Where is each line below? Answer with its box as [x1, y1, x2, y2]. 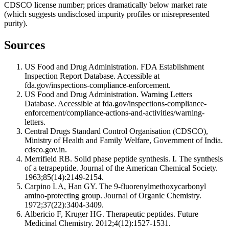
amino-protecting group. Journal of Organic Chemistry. [25, 191, 201, 200]
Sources [4, 38, 45, 52]
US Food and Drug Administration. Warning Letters [25, 90, 192, 99]
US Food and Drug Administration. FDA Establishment [25, 62, 204, 72]
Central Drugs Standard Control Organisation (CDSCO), [25, 127, 208, 136]
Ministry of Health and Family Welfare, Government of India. [25, 136, 223, 145]
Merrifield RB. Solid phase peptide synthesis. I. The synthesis [25, 154, 223, 164]
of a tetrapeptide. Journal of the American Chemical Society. [25, 164, 218, 173]
